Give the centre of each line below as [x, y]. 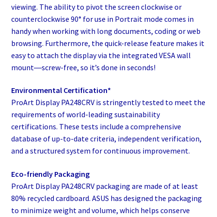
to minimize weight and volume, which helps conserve [100, 210]
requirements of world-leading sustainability [85, 115]
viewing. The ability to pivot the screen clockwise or [96, 7]
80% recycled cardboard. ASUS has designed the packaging [106, 198]
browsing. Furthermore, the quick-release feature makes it [108, 43]
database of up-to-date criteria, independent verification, [106, 139]
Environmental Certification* [61, 90]
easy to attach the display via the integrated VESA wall [101, 55]
